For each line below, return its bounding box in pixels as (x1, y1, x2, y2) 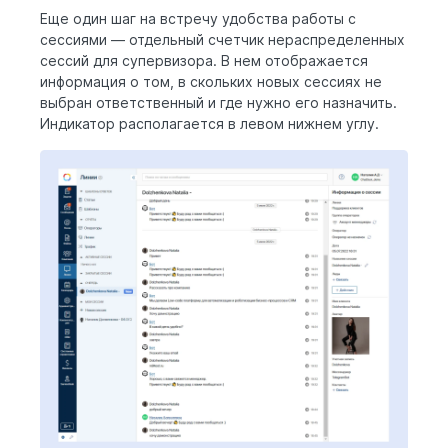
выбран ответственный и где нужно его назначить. (40, 93, 401, 111)
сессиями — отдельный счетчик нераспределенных (40, 30, 405, 48)
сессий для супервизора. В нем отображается (40, 51, 368, 69)
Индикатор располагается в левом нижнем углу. (40, 114, 383, 132)
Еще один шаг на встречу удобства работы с (40, 9, 356, 27)
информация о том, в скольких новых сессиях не (40, 72, 382, 90)
